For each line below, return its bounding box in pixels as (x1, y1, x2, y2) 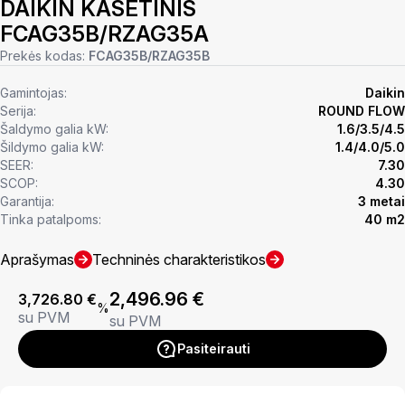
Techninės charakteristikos (92, 250, 266, 268)
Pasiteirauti (176, 340, 250, 356)
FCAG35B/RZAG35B (89, 47, 210, 63)
